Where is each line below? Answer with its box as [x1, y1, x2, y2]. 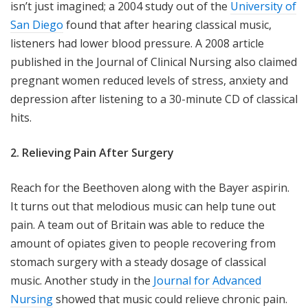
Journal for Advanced [153, 273, 261, 289]
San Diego [10, 17, 63, 33]
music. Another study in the [10, 273, 153, 289]
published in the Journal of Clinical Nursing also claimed [10, 54, 297, 70]
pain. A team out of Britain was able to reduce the [10, 217, 265, 233]
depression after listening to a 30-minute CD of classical [10, 91, 298, 107]
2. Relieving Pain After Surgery [10, 145, 174, 161]
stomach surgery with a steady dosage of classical [10, 254, 266, 270]
